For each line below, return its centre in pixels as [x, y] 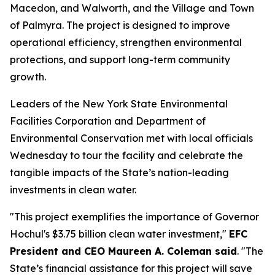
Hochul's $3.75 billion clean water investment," [119, 234]
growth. [28, 77]
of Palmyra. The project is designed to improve [120, 25]
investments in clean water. [73, 190]
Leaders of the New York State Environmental [119, 104]
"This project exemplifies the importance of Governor [134, 217]
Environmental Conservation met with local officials [131, 138]
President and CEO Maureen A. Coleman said [123, 251]
